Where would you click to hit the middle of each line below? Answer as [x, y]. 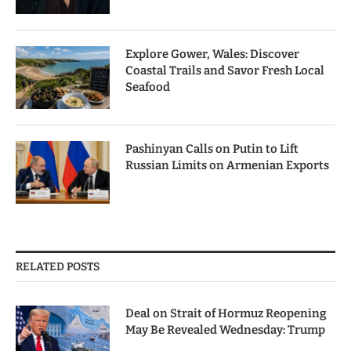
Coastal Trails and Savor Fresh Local [225, 71]
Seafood [148, 87]
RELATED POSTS [58, 267]
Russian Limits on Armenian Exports [227, 166]
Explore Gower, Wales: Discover [212, 54]
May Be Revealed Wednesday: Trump [225, 330]
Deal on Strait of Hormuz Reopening [226, 314]
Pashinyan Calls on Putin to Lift [212, 149]
